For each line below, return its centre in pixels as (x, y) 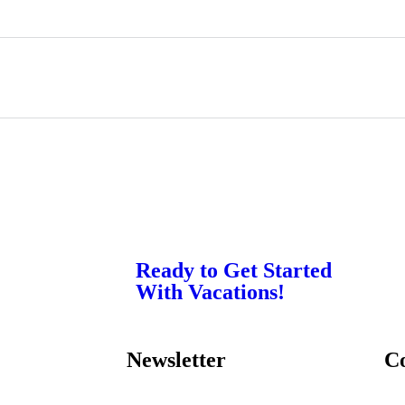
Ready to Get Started (234, 270)
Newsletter (176, 359)
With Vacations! (210, 292)
